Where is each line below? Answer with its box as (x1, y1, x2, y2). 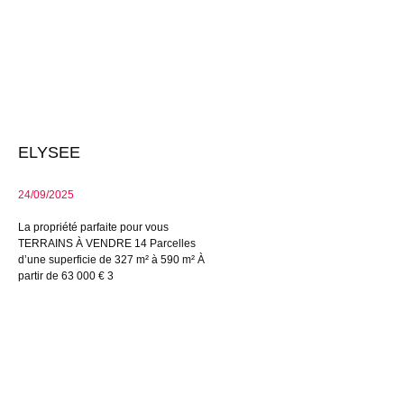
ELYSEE (18, 143, 80, 162)
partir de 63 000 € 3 (18, 270, 114, 283)
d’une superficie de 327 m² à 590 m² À (18, 253, 205, 267)
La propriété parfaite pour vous (18, 221, 169, 234)
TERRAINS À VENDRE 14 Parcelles (18, 237, 196, 251)
